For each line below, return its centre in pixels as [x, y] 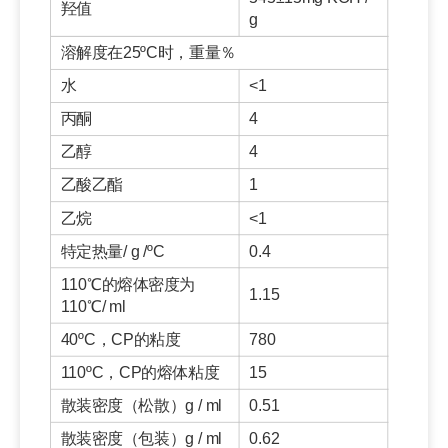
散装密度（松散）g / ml [141, 405]
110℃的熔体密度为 [127, 284]
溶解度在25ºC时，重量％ [148, 52]
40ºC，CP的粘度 [120, 339]
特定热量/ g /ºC [112, 251]
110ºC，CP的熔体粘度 [140, 372]
